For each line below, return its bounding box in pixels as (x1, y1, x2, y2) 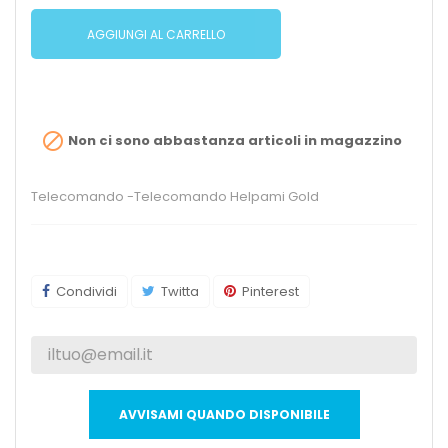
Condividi (56, 282, 117, 302)
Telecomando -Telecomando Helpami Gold (31, 187, 319, 207)
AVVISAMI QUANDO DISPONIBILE (118, 406, 330, 424)
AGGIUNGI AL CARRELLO (87, 25, 225, 43)
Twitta (161, 282, 199, 302)
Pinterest (242, 282, 299, 302)
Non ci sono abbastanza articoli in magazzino (65, 131, 402, 150)
